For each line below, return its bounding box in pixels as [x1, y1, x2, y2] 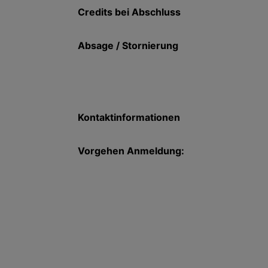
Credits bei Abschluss [77, 6, 181, 18]
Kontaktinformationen [77, 111, 180, 123]
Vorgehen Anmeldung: [77, 145, 184, 157]
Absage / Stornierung [77, 39, 178, 51]
